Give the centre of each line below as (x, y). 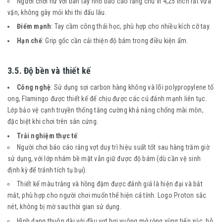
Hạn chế (29, 40)
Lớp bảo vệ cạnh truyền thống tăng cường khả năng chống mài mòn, (106, 110)
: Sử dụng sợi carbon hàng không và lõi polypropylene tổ (132, 87)
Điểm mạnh (34, 27)
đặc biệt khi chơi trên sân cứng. (53, 121)
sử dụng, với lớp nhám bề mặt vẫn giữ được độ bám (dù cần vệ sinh (104, 158)
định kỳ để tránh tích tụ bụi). (47, 170)
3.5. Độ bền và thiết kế (49, 70)
